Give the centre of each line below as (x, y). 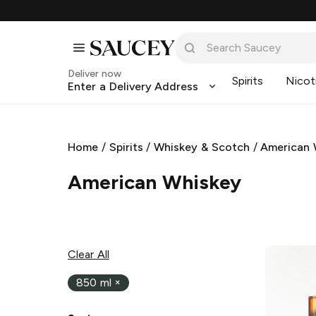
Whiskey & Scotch (202, 147)
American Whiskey (154, 182)
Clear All (89, 254)
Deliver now (95, 74)
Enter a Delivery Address (133, 86)
